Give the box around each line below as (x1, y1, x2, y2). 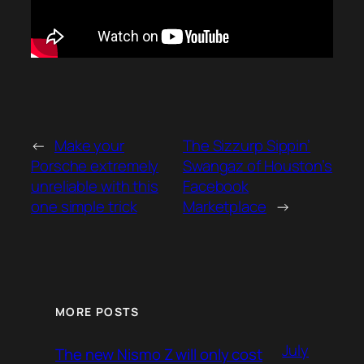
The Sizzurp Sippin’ (182, 134, 311, 156)
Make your (54, 134, 125, 156)
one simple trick (31, 195, 137, 217)
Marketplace (182, 195, 266, 217)
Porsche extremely (31, 154, 159, 176)
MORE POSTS (55, 304, 139, 320)
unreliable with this (31, 175, 158, 197)
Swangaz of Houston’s (182, 154, 332, 176)
